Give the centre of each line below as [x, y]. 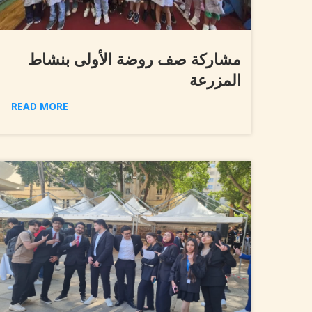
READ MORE [40, 107]
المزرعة [215, 80]
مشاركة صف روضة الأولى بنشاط [134, 59]
